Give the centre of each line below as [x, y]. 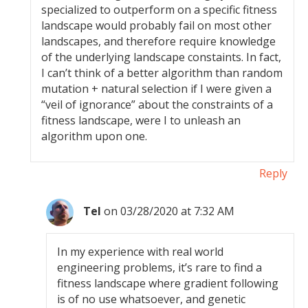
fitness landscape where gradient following [168, 283]
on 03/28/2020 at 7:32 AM [169, 211]
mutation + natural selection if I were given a [157, 89]
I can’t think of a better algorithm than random [162, 73]
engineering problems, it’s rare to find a [160, 267]
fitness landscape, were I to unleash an [141, 120]
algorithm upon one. [95, 136]
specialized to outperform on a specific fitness [159, 10]
